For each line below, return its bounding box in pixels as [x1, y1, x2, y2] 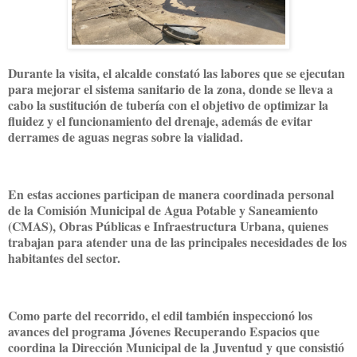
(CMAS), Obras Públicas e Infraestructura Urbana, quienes [8, 216, 328, 235]
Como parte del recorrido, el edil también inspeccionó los [8, 305, 312, 324]
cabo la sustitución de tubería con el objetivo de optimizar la [8, 96, 328, 115]
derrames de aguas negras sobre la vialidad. [8, 127, 243, 147]
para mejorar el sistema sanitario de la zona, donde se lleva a [8, 80, 333, 99]
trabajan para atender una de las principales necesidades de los [8, 232, 347, 251]
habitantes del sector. [8, 248, 120, 267]
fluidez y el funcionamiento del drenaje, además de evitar [8, 112, 312, 131]
